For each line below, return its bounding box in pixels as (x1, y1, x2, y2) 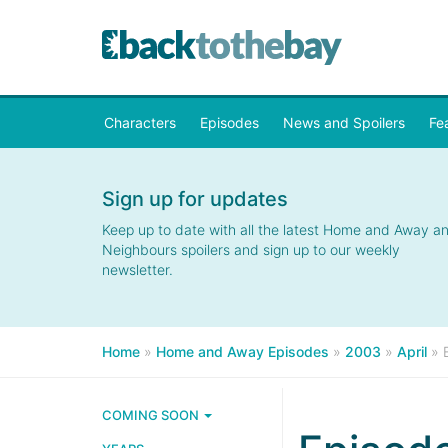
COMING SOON (102, 407, 202, 423)
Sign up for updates (102, 187, 288, 211)
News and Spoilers (283, 114, 405, 131)
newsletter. (102, 261, 173, 278)
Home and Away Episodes (156, 343, 329, 360)
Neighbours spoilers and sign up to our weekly (102, 241, 400, 258)
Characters (104, 114, 176, 131)
